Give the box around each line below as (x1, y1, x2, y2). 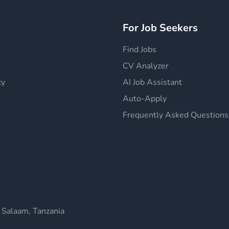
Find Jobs (123, 44, 156, 55)
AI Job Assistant (123, 77, 182, 88)
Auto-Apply (123, 93, 167, 104)
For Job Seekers (123, 21, 198, 35)
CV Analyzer (123, 60, 169, 72)
